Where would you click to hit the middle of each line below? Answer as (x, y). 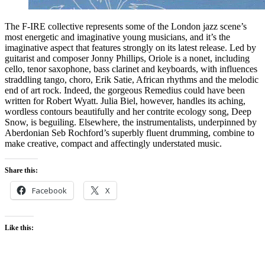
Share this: (21, 170)
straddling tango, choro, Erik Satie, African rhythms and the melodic (132, 79)
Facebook (49, 190)
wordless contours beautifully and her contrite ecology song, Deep (128, 111)
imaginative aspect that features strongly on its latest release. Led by (130, 47)
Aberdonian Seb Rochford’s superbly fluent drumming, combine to (130, 132)
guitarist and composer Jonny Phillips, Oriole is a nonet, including (127, 58)
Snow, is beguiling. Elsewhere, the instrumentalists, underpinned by (131, 122)
